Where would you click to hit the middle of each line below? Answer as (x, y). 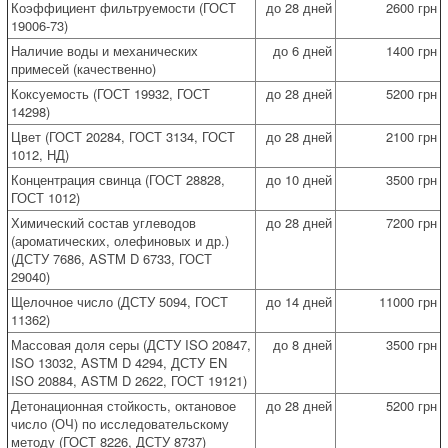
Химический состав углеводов (103, 222)
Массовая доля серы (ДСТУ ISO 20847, (131, 344)
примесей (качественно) (83, 68)
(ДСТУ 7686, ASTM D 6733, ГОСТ (111, 258)
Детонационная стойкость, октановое (123, 405)
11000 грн (408, 301)
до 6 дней (302, 50)
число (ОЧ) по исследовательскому (120, 423)
